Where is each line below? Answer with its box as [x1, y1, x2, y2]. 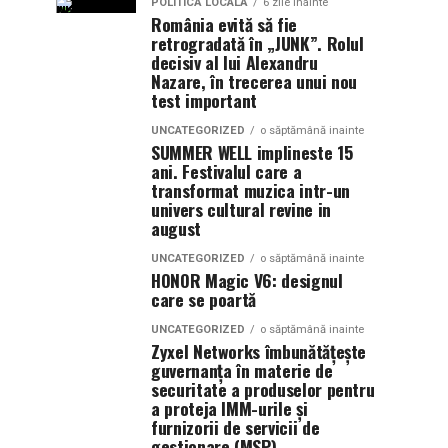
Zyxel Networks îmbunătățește [151, 338, 367, 364]
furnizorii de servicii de [151, 414, 320, 440]
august [151, 215, 201, 241]
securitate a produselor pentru [151, 376, 375, 402]
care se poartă [151, 286, 257, 312]
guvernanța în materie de [151, 357, 333, 383]
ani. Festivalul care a [151, 158, 302, 184]
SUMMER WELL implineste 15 [151, 139, 353, 165]
